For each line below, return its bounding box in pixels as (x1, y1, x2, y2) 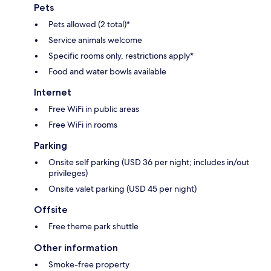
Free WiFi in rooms (48, 119, 117, 130)
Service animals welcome (48, 34, 142, 45)
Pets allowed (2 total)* (48, 18, 130, 30)
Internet (34, 86, 71, 98)
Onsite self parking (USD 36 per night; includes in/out (48, 156, 249, 168)
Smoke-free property (48, 258, 129, 270)
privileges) (48, 167, 88, 178)
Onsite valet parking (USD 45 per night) (48, 183, 197, 194)
